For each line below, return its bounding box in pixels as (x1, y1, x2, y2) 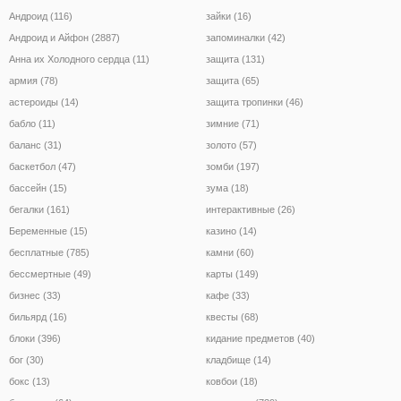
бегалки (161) (9, 203, 70, 215)
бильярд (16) (9, 311, 67, 322)
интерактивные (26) (206, 203, 295, 215)
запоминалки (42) (206, 31, 286, 43)
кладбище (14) (206, 354, 271, 365)
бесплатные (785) (9, 246, 90, 258)
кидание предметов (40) (206, 332, 315, 344)
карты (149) (206, 268, 259, 279)
